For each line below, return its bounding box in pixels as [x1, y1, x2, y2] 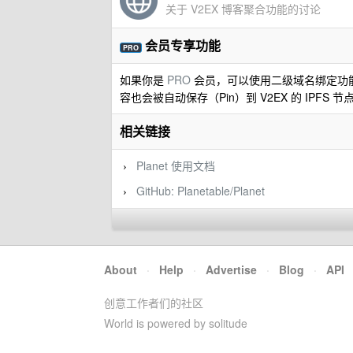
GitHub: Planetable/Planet [136, 182, 265, 199]
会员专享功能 [142, 35, 221, 54]
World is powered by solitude [104, 314, 247, 331]
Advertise [206, 261, 257, 277]
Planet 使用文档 [136, 157, 215, 173]
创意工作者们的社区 [104, 294, 203, 310]
